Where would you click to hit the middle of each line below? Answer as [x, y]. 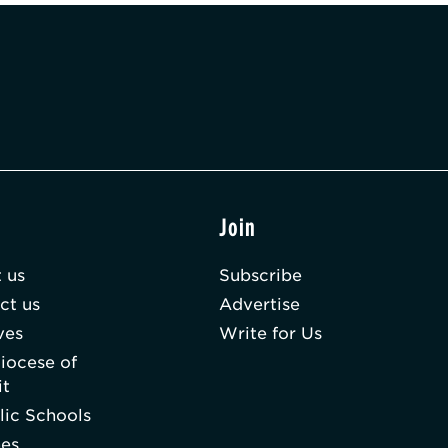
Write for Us [271, 334]
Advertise [260, 305]
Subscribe [261, 276]
